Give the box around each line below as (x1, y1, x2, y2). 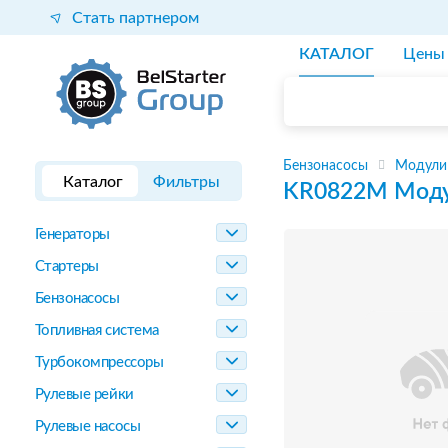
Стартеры (34, 259, 99, 274)
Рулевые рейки (34, 387, 134, 402)
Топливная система (34, 323, 159, 338)
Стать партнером (71, 9, 199, 26)
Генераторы (34, 227, 110, 242)
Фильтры (153, 174, 221, 190)
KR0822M (283, 180, 388, 203)
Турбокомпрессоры (34, 355, 164, 370)
